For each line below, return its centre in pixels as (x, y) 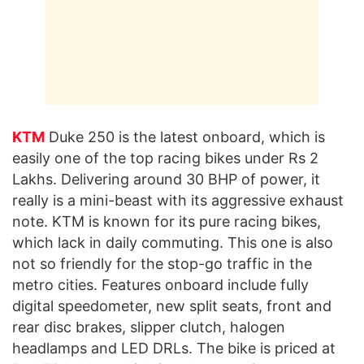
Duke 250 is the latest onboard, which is (185, 137)
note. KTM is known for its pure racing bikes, (167, 221)
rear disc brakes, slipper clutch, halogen (149, 327)
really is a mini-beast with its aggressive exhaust (178, 200)
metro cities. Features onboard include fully (160, 285)
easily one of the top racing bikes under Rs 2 (165, 158)
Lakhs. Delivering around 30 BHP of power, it (166, 179)
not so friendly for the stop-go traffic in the (162, 264)
